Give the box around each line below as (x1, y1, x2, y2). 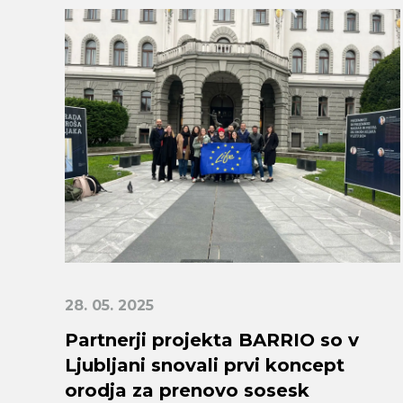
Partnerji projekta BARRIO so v (65, 328, 359, 351)
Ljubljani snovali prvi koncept (65, 354, 345, 376)
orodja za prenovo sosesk (65, 379, 309, 401)
